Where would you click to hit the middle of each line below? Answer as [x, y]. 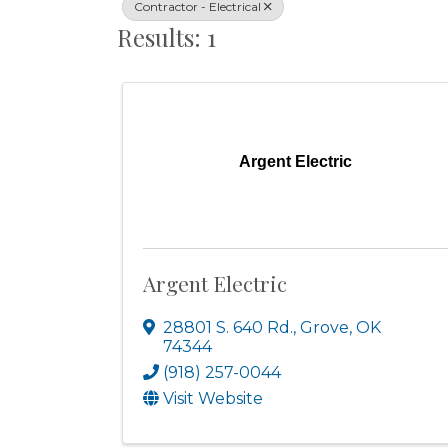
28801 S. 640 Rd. [228, 327]
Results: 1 [166, 36]
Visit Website [213, 398]
